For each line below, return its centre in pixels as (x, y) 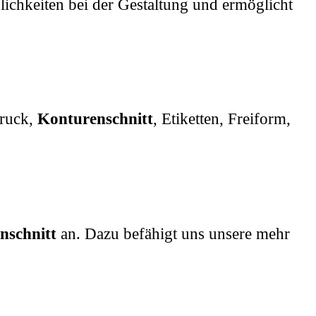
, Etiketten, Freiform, (222, 119)
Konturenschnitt (95, 119)
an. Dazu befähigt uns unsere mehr (173, 234)
